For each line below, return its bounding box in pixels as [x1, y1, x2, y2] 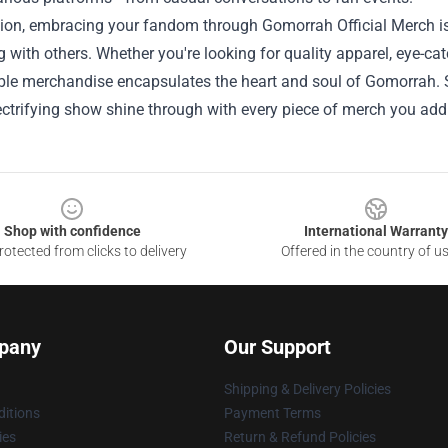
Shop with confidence [3, 223, 141, 239]
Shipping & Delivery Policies [224, 381, 391, 397]
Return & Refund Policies [224, 429, 376, 445]
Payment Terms [224, 405, 321, 421]
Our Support [224, 335, 331, 359]
